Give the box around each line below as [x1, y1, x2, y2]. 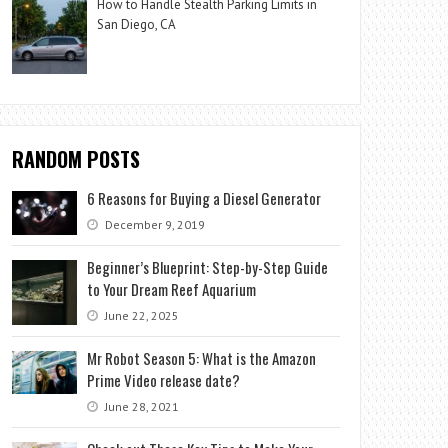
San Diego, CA [97, 16, 177, 34]
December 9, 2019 [102, 216, 206, 232]
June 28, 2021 [102, 398, 180, 414]
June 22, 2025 [102, 307, 180, 323]
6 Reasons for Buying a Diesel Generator [87, 186, 322, 209]
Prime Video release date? [87, 368, 241, 391]
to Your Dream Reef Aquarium [87, 277, 257, 300]
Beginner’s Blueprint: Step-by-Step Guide [87, 255, 329, 278]
